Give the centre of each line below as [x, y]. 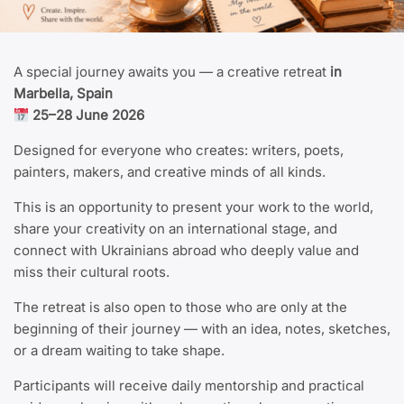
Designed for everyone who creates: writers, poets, [179, 151]
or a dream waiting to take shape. [119, 351]
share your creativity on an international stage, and [175, 229]
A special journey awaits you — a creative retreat [170, 72]
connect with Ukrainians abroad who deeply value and [186, 251]
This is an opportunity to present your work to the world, [193, 207]
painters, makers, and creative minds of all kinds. [170, 172]
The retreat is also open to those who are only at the [180, 308]
